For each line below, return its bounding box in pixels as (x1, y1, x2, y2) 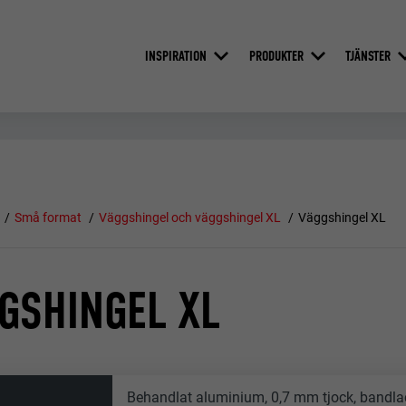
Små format (14, 210, 82, 226)
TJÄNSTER (345, 46, 391, 64)
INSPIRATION (144, 46, 207, 64)
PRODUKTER (248, 46, 304, 64)
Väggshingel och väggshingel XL (98, 210, 281, 226)
